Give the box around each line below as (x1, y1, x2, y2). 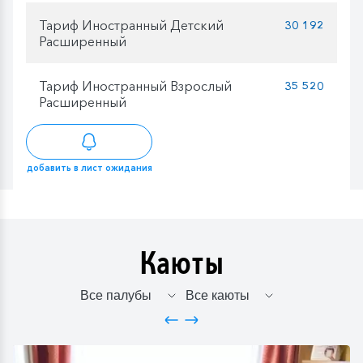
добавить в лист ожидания (26, 162, 152, 174)
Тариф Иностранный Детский (39, 16, 224, 33)
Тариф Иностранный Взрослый (39, 77, 232, 94)
